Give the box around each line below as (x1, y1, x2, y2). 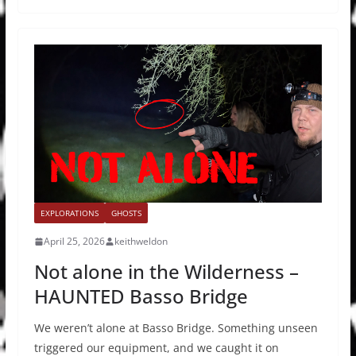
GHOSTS (110, 207, 141, 219)
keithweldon (114, 234, 168, 249)
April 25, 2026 (43, 234, 105, 249)
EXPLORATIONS (40, 207, 99, 219)
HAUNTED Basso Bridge (33, 283, 248, 310)
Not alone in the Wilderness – (33, 258, 299, 285)
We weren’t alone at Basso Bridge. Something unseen (33, 320, 318, 336)
